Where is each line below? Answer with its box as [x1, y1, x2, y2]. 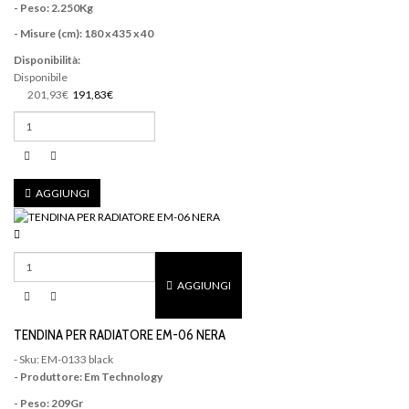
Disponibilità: [14, 52, 80, 67]
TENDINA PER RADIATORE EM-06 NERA [14, 326, 225, 343]
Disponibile [14, 69, 68, 84]
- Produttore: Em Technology [14, 370, 163, 384]
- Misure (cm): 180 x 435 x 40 [14, 26, 153, 41]
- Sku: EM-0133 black [14, 352, 113, 367]
